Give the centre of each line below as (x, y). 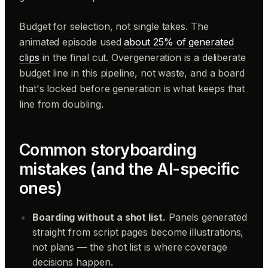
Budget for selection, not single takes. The (114, 26)
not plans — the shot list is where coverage (130, 247)
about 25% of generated (179, 42)
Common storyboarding (108, 150)
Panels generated (206, 217)
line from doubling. (61, 104)
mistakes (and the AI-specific (130, 169)
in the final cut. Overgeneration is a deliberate (142, 57)
